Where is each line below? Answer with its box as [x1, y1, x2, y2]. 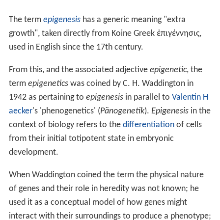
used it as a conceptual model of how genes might [8, 197, 187, 207]
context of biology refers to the [8, 120, 123, 130]
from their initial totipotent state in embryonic [8, 134, 174, 143]
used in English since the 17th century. [8, 42, 143, 52]
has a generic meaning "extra [80, 15, 186, 25]
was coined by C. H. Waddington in [68, 79, 193, 88]
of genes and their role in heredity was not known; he [8, 184, 199, 193]
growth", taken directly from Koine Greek [8, 28, 157, 38]
